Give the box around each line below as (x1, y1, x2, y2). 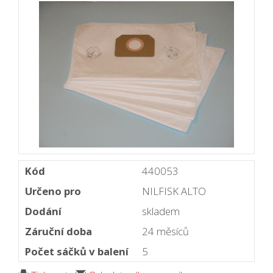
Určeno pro (25, 184, 81, 199)
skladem (142, 204, 180, 219)
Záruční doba (25, 224, 92, 239)
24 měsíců (142, 224, 189, 239)
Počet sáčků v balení (25, 244, 129, 259)
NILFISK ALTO (142, 184, 206, 199)
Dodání (25, 204, 62, 219)
